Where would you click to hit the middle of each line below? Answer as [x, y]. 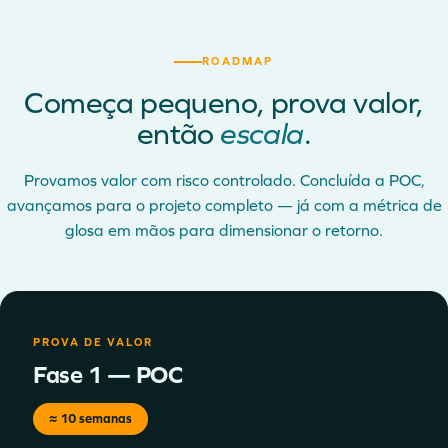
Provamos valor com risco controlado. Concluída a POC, [224, 180]
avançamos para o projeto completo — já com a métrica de [224, 205]
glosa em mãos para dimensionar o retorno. [224, 230]
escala [262, 134]
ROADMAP [238, 61]
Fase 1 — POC [108, 375]
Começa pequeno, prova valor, [224, 103]
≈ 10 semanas [90, 419]
